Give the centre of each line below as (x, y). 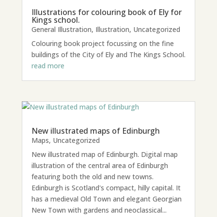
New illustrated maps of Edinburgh (95, 131)
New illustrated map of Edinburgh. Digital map (104, 154)
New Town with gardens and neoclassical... (99, 210)
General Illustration (61, 30)
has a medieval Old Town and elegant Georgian (106, 199)
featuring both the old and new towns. (92, 176)
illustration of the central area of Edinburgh (100, 165)
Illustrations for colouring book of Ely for (106, 12)
